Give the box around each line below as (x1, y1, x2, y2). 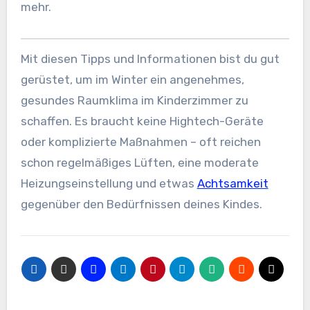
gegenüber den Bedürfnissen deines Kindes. (20, 197, 262, 212)
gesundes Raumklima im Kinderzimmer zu (20, 93, 248, 108)
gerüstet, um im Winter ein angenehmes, (20, 73, 244, 87)
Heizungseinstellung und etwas (20, 176, 197, 191)
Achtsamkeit (197, 176, 268, 191)
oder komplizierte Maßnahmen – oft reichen (20, 135, 261, 149)
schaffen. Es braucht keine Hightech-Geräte (20, 114, 264, 129)
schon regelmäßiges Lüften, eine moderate (20, 156, 259, 170)
